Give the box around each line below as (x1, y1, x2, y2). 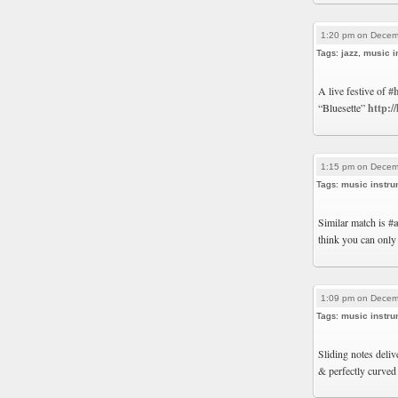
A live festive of (318, 84, 388, 98)
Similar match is (318, 215, 388, 229)
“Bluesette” (318, 100, 368, 115)
